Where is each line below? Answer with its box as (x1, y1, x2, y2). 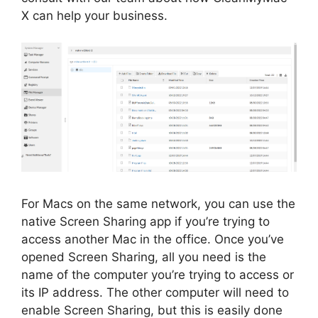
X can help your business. (21, 8, 168, 23)
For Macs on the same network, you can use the (21, 196, 295, 211)
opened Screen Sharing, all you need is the (21, 249, 266, 264)
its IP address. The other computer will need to (21, 285, 289, 300)
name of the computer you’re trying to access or (21, 267, 294, 282)
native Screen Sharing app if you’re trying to (21, 214, 270, 229)
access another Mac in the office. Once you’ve (21, 231, 284, 246)
